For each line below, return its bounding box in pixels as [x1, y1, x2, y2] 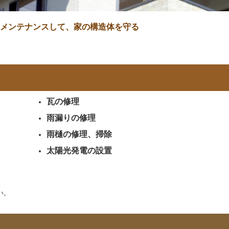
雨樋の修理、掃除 [46, 128, 112, 140]
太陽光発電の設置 [46, 145, 112, 156]
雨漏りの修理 [46, 112, 96, 124]
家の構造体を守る [73, 21, 139, 33]
